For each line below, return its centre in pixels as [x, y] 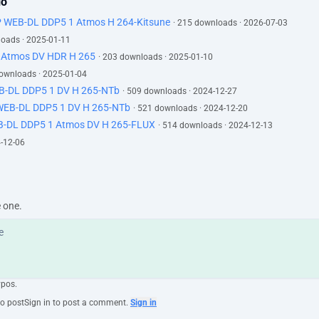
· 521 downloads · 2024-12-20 [190, 108]
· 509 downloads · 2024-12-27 [180, 91]
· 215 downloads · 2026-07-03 [230, 23]
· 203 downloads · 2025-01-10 [156, 57]
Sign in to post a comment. [76, 303]
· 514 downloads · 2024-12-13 [215, 125]
